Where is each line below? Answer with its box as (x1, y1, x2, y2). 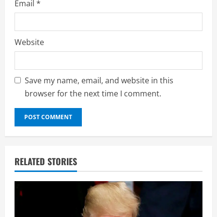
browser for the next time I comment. (25, 88, 161, 99)
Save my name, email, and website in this (25, 75, 173, 86)
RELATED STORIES (15, 155, 77, 168)
